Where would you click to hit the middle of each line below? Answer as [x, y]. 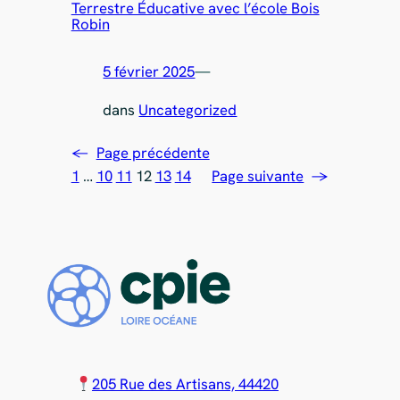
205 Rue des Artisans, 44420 [185, 383]
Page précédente [153, 153]
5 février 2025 [149, 72]
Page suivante [258, 176]
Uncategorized [188, 109]
